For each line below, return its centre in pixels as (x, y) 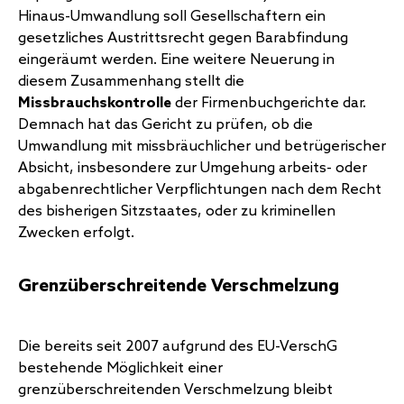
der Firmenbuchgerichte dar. (269, 103)
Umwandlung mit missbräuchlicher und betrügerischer (202, 146)
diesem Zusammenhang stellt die (131, 81)
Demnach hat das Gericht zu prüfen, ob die (165, 124)
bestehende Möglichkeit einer (120, 368)
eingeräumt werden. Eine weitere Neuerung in (176, 60)
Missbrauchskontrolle (95, 103)
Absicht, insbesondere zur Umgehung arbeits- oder (193, 168)
